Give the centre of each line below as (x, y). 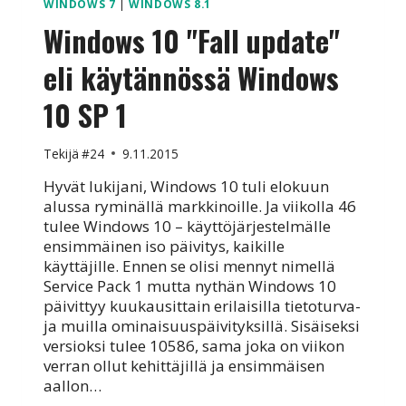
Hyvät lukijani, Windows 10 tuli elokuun (186, 186)
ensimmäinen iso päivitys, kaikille (164, 246)
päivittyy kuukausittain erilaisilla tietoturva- (202, 305)
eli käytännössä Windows (191, 78)
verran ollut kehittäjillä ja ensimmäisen (184, 365)
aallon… (72, 385)
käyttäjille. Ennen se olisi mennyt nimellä (189, 266)
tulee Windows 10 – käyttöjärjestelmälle (187, 226)
